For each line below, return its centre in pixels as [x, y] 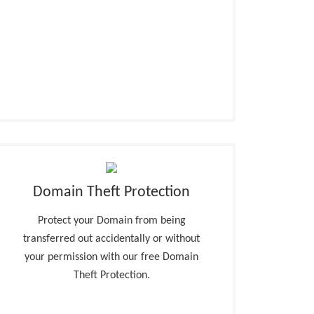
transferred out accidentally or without [112, 239]
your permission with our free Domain [112, 257]
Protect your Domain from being [111, 221]
